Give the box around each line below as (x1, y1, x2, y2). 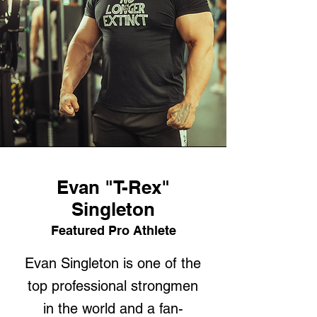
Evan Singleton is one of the (25, 255, 201, 272)
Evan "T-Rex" (57, 176, 170, 198)
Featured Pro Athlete (50, 223, 176, 238)
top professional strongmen (28, 277, 198, 294)
